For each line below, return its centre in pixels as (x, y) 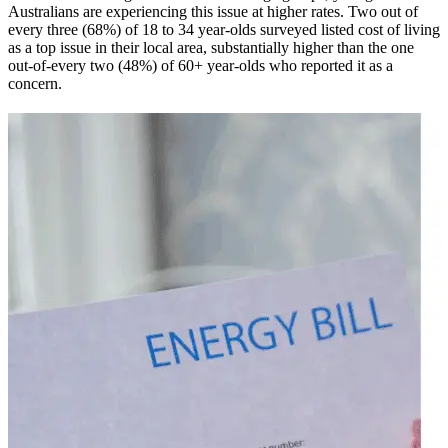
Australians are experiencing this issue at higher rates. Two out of (213, 12)
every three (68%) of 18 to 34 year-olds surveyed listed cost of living (224, 30)
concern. (35, 84)
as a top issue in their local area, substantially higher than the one (211, 48)
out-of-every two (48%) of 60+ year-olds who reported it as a (200, 66)
